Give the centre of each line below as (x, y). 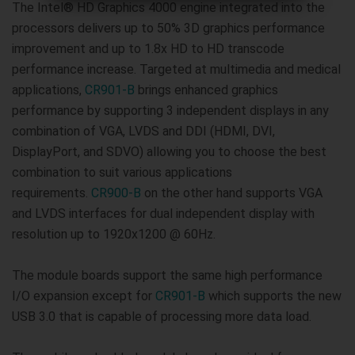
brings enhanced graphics (206, 90)
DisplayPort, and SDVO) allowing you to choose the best (169, 152)
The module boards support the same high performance (167, 275)
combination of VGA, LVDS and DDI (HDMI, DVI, (143, 131)
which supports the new (273, 296)
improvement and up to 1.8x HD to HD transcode (148, 49)
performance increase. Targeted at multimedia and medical (176, 69)
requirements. (52, 193)
